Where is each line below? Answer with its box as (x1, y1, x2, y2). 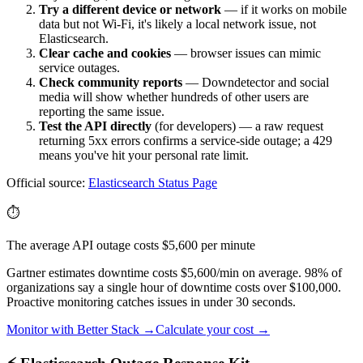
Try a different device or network (39, 2, 221, 17)
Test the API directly (39, 119, 152, 134)
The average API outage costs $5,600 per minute (6, 238, 255, 253)
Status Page (155, 176, 217, 190)
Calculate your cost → (156, 322, 270, 337)
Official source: (6, 176, 85, 190)
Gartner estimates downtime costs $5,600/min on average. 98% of (6, 266, 342, 280)
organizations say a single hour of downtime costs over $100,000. (6, 280, 341, 295)
